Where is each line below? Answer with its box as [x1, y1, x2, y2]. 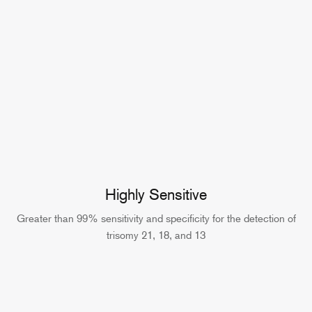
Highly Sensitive [105, 185, 207, 204]
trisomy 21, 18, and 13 [107, 229, 205, 242]
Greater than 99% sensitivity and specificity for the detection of [16, 212, 296, 226]
